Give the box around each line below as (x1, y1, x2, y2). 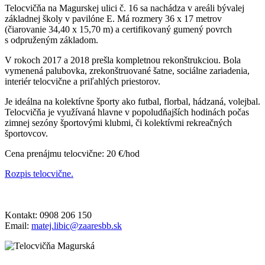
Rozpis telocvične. (5, 169, 73, 179)
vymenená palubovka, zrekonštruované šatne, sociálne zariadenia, (5, 66, 250, 76)
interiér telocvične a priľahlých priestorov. (5, 76, 160, 87)
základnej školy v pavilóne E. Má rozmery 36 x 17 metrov (5, 14, 222, 24)
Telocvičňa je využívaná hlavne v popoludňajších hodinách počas (5, 107, 249, 118)
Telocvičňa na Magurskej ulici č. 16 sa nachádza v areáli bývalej (5, 3, 244, 14)
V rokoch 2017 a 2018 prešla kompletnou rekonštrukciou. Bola (5, 55, 241, 66)
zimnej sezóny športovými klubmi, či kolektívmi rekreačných (5, 118, 232, 128)
